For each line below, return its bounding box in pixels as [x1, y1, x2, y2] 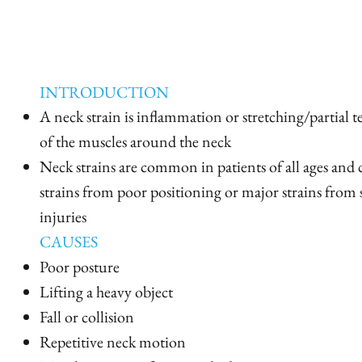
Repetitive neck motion [40, 331, 186, 352]
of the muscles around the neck [40, 131, 231, 152]
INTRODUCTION [40, 82, 169, 103]
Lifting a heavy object [40, 281, 173, 302]
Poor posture [40, 256, 120, 277]
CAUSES [40, 231, 98, 252]
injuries [40, 206, 90, 227]
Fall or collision [40, 306, 134, 327]
